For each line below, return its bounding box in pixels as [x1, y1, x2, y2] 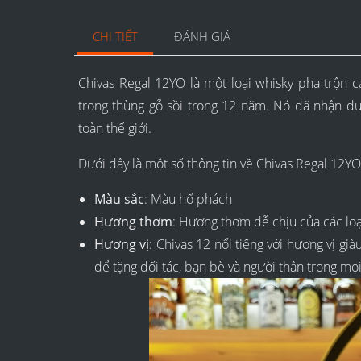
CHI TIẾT [92, 28, 138, 46]
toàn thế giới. [78, 119, 151, 138]
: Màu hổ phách [144, 190, 232, 209]
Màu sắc [94, 190, 144, 209]
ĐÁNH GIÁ [174, 28, 231, 46]
